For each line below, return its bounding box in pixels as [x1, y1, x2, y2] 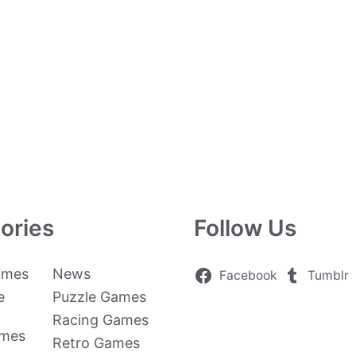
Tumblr [308, 268, 350, 283]
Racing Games [52, 311, 149, 328]
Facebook [219, 268, 277, 283]
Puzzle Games [52, 288, 146, 305]
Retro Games [52, 335, 140, 351]
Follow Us [194, 215, 296, 242]
